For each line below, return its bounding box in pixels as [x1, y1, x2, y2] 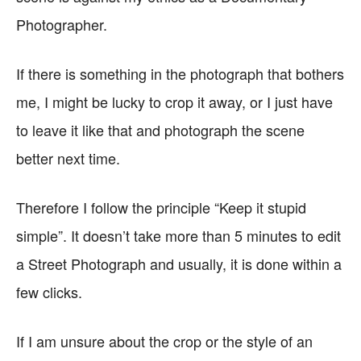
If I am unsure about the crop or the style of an [16, 330, 313, 351]
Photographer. [16, 14, 107, 35]
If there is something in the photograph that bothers [16, 63, 344, 84]
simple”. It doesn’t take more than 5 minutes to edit [16, 225, 341, 246]
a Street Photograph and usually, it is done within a [16, 253, 342, 274]
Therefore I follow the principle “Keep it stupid [16, 197, 306, 218]
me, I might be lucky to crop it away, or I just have [16, 91, 333, 112]
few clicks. [16, 281, 82, 302]
